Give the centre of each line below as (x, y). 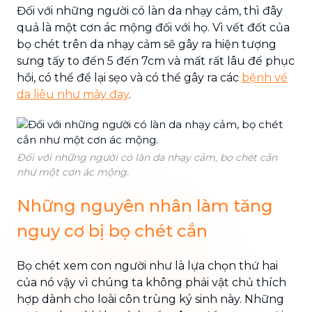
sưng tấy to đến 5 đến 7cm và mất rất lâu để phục (156, 61)
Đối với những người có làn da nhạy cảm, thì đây (150, 10)
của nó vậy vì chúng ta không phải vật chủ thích (151, 282)
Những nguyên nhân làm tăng (145, 205)
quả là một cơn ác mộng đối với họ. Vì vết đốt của (153, 27)
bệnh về (265, 77)
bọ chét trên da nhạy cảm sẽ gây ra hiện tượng (147, 44)
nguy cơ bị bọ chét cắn (112, 231)
